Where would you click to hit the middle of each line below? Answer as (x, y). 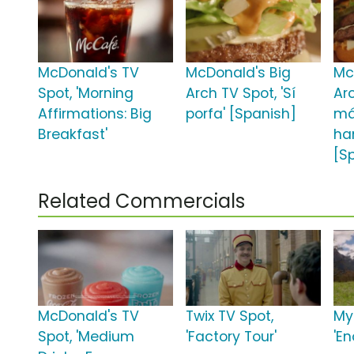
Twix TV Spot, (230, 316)
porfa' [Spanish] (241, 114)
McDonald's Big (239, 73)
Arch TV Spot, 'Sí (241, 94)
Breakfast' (73, 135)
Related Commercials (141, 201)
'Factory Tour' (232, 337)
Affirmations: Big (95, 114)
